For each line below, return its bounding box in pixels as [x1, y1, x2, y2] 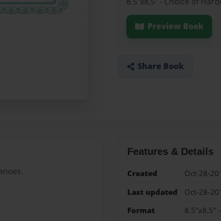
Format [127, 205, 155, 216]
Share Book [137, 61, 184, 72]
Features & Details [127, 146, 214, 157]
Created [127, 168, 157, 179]
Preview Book [147, 21, 204, 32]
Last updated [127, 186, 178, 197]
